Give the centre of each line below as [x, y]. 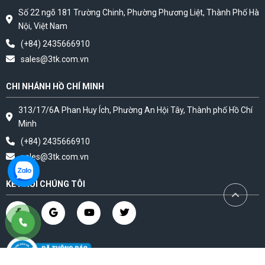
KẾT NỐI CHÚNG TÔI [46, 184]
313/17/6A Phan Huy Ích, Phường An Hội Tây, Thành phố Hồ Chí [135, 110]
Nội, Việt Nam [43, 26]
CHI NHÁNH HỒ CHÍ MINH [55, 86]
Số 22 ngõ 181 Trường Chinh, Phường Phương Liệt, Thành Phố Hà [139, 12]
